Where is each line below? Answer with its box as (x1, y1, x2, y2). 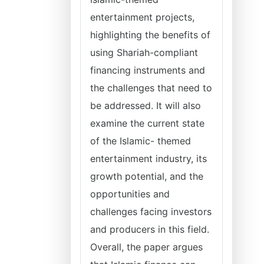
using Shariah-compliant (90, 47, 198, 58)
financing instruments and (90, 64, 205, 76)
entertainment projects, (90, 11, 194, 23)
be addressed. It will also (90, 100, 201, 111)
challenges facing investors (90, 206, 212, 217)
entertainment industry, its (90, 153, 207, 164)
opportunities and (90, 188, 170, 200)
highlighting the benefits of (90, 29, 210, 41)
